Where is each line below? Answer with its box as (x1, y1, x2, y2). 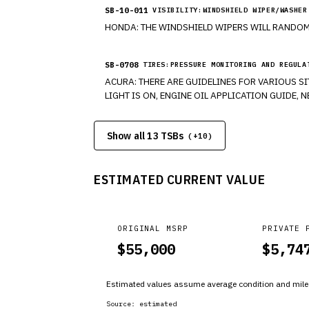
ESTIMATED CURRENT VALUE (94, 171, 266, 188)
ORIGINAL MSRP (117, 223, 188, 233)
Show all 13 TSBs (107, 129, 184, 142)
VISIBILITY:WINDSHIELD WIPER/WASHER (152, 6, 308, 14)
